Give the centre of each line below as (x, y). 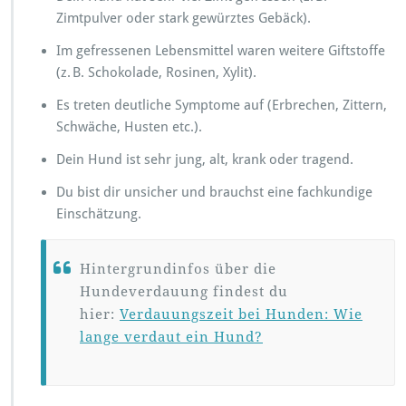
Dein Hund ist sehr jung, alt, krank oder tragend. (205, 159)
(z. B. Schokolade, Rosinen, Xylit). (156, 72)
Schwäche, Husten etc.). (129, 126)
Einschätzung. (99, 213)
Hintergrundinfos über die (178, 269)
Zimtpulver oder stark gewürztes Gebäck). (184, 18)
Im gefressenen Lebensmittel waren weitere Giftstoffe (221, 50)
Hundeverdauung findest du (184, 291)
